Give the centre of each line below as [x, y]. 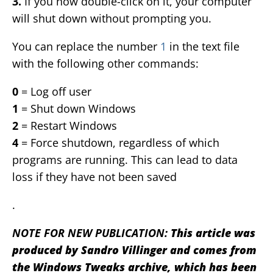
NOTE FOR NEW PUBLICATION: [91, 233]
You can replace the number [86, 47]
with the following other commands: [105, 64]
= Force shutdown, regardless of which [119, 143]
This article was [213, 233]
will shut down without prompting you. [112, 19]
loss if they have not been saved [94, 177]
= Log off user [55, 92]
